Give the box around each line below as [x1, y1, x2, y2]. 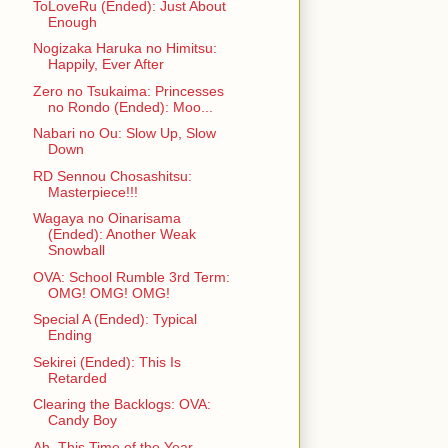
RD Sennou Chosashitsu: [32, 167, 192, 184]
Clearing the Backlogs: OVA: [32, 396, 211, 413]
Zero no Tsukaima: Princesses [32, 82, 224, 99]
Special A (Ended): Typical [32, 311, 197, 328]
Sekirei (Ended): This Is [32, 353, 181, 370]
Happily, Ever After [47, 56, 164, 73]
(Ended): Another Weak [47, 226, 196, 243]
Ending [47, 327, 92, 344]
